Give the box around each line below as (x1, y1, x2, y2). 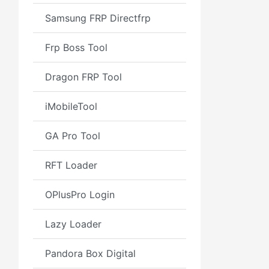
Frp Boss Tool (45, 41, 107, 53)
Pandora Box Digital (45, 247, 136, 259)
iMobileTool (45, 100, 97, 112)
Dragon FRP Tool (45, 71, 122, 83)
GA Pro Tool (45, 130, 100, 142)
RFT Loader (45, 159, 97, 171)
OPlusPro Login (45, 189, 115, 201)
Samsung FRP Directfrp (45, 12, 151, 24)
